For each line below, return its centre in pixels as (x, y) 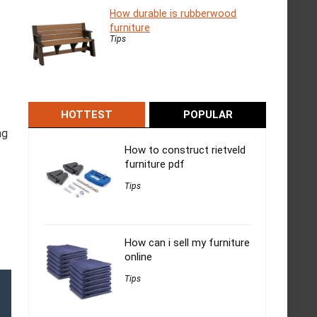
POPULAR (208, 115)
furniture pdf (155, 165)
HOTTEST (86, 115)
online (138, 257)
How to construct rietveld (185, 150)
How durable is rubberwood (173, 14)
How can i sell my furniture (187, 243)
